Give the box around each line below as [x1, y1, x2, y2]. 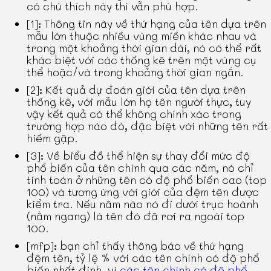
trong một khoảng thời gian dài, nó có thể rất [27, 41, 262, 56]
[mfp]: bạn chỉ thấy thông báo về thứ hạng [27, 238, 244, 253]
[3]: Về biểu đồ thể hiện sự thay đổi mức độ [27, 148, 250, 163]
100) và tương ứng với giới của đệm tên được [27, 184, 260, 200]
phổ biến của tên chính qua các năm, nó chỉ [27, 160, 255, 175]
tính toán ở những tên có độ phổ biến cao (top [27, 172, 267, 188]
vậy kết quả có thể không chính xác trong [27, 106, 242, 122]
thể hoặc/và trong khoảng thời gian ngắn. [27, 65, 244, 80]
